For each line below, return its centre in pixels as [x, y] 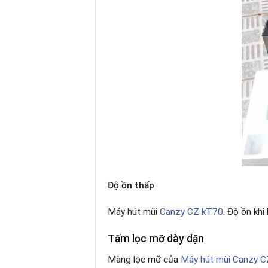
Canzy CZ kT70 [190, 211]
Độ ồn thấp [131, 185]
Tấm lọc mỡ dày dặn [156, 239]
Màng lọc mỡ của [144, 259]
